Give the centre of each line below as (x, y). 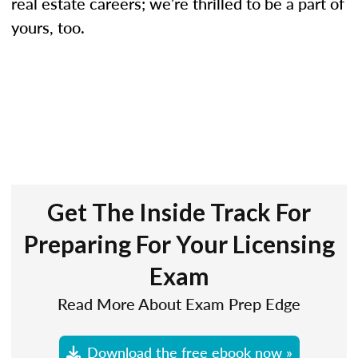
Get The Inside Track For (179, 212)
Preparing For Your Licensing (179, 244)
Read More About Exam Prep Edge (179, 304)
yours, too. (48, 27)
